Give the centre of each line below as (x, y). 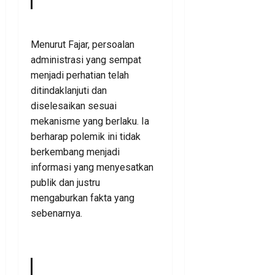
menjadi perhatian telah (80, 75)
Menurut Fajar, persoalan (83, 44)
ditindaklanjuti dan (69, 90)
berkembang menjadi (75, 152)
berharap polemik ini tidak (86, 136)
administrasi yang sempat (86, 60)
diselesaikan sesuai (74, 106)
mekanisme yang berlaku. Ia (90, 121)
